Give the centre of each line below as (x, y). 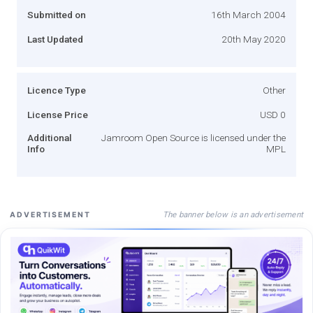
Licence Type (57, 90)
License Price (58, 114)
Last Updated (55, 39)
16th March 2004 (248, 14)
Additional (50, 137)
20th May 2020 (254, 39)
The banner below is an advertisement (233, 214)
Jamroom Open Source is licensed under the (194, 137)
